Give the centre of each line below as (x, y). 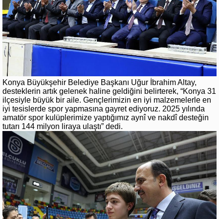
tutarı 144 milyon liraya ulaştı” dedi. (63, 126)
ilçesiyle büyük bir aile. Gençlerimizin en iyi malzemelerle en (107, 100)
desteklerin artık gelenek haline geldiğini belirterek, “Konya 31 (109, 91)
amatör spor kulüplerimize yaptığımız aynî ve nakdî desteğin (106, 117)
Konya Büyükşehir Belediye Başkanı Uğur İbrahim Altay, (99, 82)
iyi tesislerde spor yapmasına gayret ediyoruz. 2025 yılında (104, 109)
